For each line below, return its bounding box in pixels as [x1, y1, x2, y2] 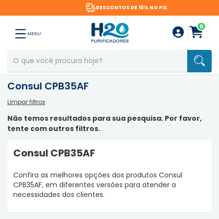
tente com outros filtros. [7, 124, 100, 133]
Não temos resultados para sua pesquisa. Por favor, [7, 113, 202, 123]
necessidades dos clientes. [13, 190, 105, 199]
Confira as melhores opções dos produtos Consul [13, 170, 182, 180]
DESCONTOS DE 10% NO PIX [79, 4, 151, 11]
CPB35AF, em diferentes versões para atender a [13, 180, 176, 190]
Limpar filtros [7, 98, 45, 106]
